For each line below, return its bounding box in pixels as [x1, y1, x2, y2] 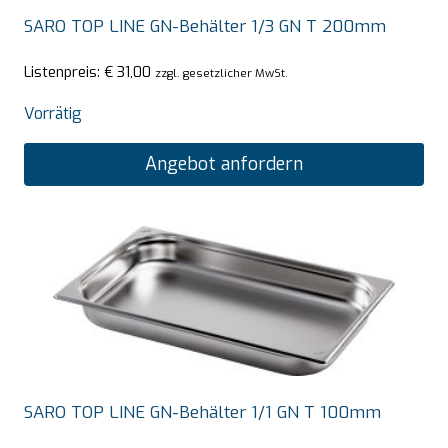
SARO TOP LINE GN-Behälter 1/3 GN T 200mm [24, 14, 386, 38]
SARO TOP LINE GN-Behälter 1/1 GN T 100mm [24, 400, 381, 424]
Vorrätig [24, 103, 82, 125]
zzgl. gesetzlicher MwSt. [155, 65, 288, 82]
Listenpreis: [24, 62, 104, 83]
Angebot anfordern [145, 152, 303, 177]
